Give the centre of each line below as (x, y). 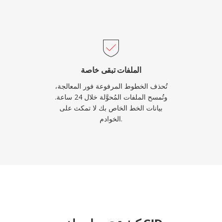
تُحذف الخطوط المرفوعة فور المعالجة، (111, 86)
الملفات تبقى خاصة (111, 70)
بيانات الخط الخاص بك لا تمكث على (111, 108)
